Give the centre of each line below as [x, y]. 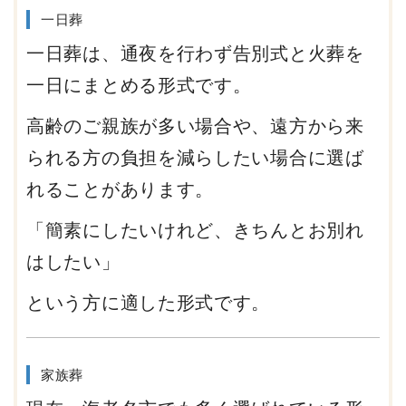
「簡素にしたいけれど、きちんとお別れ [195, 231]
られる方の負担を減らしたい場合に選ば [195, 158]
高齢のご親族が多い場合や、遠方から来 [195, 126]
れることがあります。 [120, 190]
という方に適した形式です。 [149, 303]
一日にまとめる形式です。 [139, 86]
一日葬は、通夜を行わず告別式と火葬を [195, 54]
